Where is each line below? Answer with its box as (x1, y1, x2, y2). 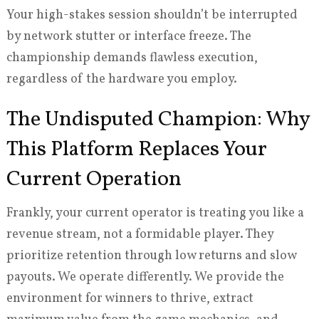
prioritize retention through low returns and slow (6, 246, 296, 265)
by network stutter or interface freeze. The (6, 27, 251, 46)
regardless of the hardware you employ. (6, 70, 237, 88)
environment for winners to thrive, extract (6, 289, 253, 308)
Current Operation (6, 164, 182, 194)
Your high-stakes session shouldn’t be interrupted (6, 6, 298, 24)
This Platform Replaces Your (6, 134, 267, 164)
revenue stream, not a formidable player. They (6, 225, 273, 244)
